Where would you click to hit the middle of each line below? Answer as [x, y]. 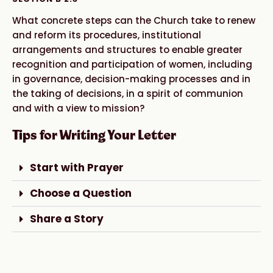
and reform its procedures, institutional [107, 35]
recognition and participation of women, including [132, 64]
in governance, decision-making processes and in [131, 79]
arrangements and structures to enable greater [127, 49]
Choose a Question [81, 193]
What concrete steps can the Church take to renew [134, 20]
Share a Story [67, 218]
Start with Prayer [77, 167]
